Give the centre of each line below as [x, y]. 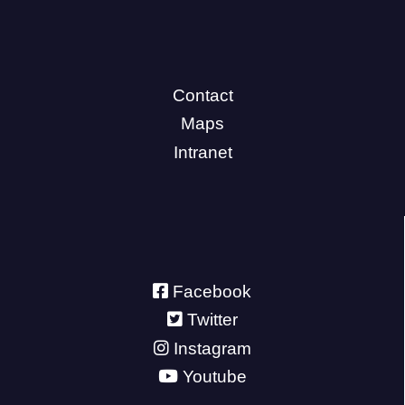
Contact [202, 95]
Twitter [212, 320]
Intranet [202, 153]
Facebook [212, 291]
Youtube [214, 377]
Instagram [212, 348]
